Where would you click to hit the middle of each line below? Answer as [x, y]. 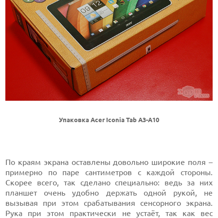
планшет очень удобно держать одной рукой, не [109, 192]
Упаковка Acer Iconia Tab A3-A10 [109, 120]
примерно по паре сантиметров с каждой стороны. [109, 172]
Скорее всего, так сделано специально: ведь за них [109, 182]
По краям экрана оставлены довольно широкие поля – [109, 162]
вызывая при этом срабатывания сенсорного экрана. [109, 203]
